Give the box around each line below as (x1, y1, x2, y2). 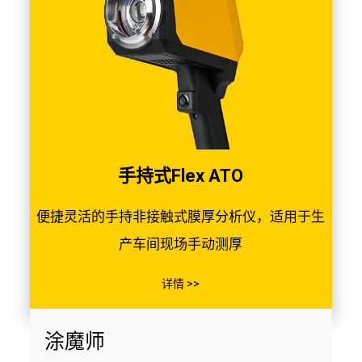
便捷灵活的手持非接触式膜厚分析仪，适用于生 (36, 208, 326, 225)
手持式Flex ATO (118, 165, 244, 186)
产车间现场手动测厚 (119, 235, 243, 252)
